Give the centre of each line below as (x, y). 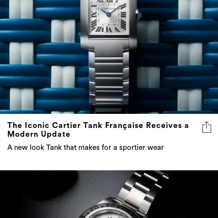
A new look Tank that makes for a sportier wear (86, 147)
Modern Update (39, 134)
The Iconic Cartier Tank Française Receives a (98, 125)
